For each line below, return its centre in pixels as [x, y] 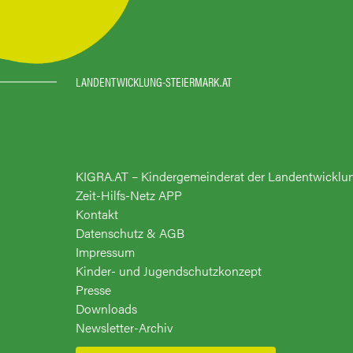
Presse [93, 290]
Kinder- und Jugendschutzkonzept [169, 271]
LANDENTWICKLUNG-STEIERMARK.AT [154, 82]
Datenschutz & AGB [130, 233]
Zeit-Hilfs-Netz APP [129, 195]
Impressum [105, 252]
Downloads [106, 309]
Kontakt [97, 214]
